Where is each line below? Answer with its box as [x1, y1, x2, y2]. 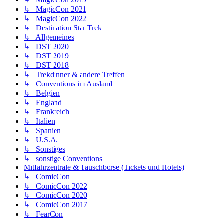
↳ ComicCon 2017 [24, 200, 87, 209]
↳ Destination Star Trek [24, 24, 102, 32]
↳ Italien [24, 117, 55, 126]
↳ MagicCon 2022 [24, 14, 86, 23]
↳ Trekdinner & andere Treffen [24, 70, 125, 79]
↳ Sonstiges [24, 145, 65, 154]
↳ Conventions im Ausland [24, 80, 112, 88]
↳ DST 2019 [24, 52, 69, 60]
